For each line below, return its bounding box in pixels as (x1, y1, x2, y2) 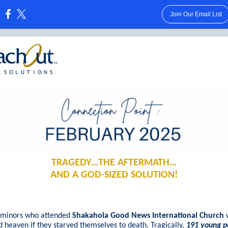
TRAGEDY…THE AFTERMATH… (51, 158, 177, 168)
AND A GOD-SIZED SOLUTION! (50, 170, 178, 180)
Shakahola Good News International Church (72, 212, 224, 220)
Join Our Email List (169, 11, 222, 18)
